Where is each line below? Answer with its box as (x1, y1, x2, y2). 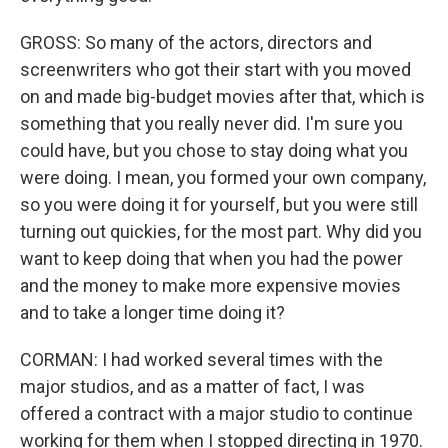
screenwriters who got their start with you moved (20, 59, 411, 80)
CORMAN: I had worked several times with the (20, 349, 383, 370)
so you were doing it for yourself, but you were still (20, 194, 418, 215)
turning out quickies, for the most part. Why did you (20, 221, 422, 242)
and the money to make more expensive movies (20, 275, 401, 296)
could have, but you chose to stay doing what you (20, 140, 408, 161)
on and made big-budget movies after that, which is (20, 86, 425, 107)
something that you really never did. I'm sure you (20, 113, 403, 134)
